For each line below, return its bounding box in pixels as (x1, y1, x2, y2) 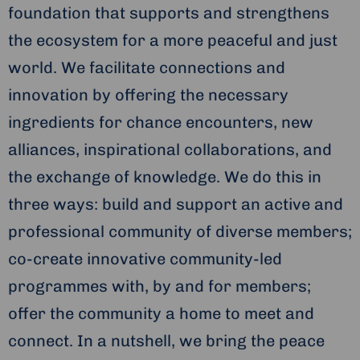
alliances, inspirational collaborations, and (8, 140, 332, 160)
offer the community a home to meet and (8, 304, 314, 324)
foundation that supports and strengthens (8, 3, 329, 23)
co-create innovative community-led (8, 249, 282, 269)
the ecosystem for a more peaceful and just (8, 31, 337, 51)
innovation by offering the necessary (8, 85, 288, 105)
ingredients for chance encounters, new (8, 112, 313, 133)
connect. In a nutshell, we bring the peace (8, 331, 325, 351)
